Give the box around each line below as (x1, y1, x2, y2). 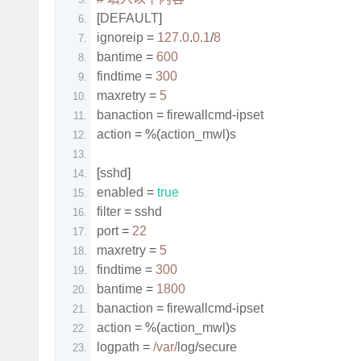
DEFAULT (100, 11, 159, 25)
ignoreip (97, 31, 147, 44)
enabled (97, 185, 147, 199)
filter (97, 205, 124, 218)
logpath (97, 340, 143, 354)
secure (198, 340, 237, 354)
